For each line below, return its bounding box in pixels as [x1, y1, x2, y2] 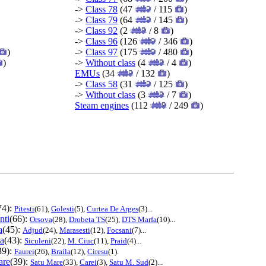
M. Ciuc [68, 236, 94, 245]
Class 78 [85, 4, 118, 14]
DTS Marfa [122, 214, 157, 224]
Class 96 [85, 36, 118, 46]
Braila [51, 246, 71, 256]
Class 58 [85, 78, 118, 89]
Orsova [30, 214, 52, 224]
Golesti [51, 204, 74, 213]
